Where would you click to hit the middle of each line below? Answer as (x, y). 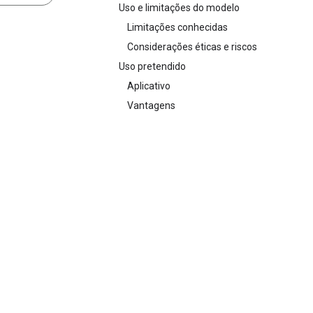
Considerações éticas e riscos (192, 47)
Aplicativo (149, 86)
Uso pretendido (152, 66)
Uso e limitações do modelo (179, 8)
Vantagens (151, 105)
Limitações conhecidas (177, 27)
